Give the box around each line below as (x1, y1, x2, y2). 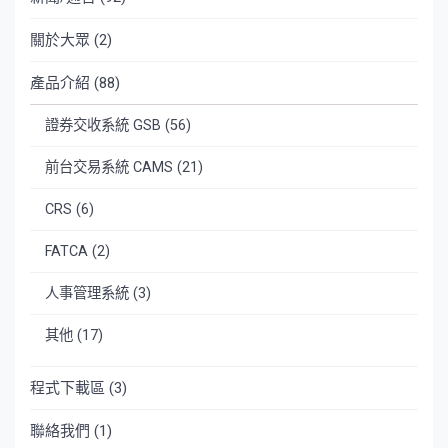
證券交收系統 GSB (45, 116, 161, 134)
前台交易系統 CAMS (45, 158, 173, 176)
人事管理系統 (45, 284, 129, 302)
